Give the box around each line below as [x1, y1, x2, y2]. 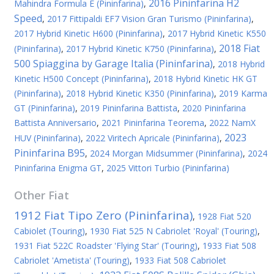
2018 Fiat [219, 42, 260, 55]
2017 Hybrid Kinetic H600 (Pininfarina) [14, 28, 163, 39]
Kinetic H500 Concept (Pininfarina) [14, 73, 149, 84]
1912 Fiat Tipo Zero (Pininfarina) [14, 207, 193, 223]
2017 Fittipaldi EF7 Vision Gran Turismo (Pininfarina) [47, 13, 251, 24]
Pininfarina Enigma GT [14, 162, 102, 174]
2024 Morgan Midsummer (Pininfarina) [90, 147, 243, 159]
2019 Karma [219, 87, 267, 99]
